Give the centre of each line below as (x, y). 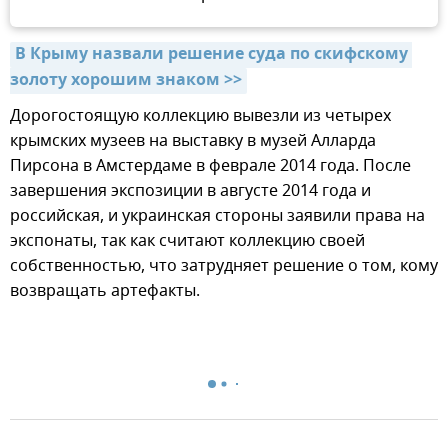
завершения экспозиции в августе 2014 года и (190, 190)
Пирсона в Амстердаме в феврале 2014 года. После (210, 165)
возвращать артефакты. (105, 290)
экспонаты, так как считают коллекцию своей (187, 240)
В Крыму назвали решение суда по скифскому (211, 54)
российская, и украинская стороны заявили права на (217, 215)
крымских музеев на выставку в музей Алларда (193, 140)
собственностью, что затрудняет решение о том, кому (224, 265)
